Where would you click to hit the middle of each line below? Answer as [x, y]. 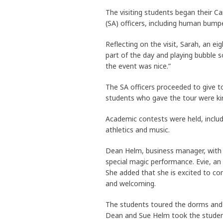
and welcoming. [131, 184]
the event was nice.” [138, 66]
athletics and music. [138, 130]
